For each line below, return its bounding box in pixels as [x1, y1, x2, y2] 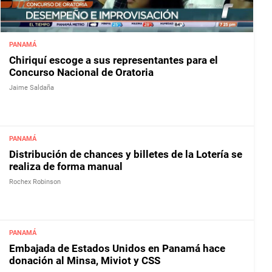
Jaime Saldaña [9, 83, 54, 92]
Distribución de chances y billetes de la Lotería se [9, 148, 242, 160]
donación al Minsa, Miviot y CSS [9, 254, 160, 267]
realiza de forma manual [9, 160, 123, 172]
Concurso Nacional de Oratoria [9, 66, 154, 78]
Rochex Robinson [9, 177, 61, 186]
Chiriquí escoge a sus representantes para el [9, 53, 218, 66]
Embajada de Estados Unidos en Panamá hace [9, 242, 225, 254]
